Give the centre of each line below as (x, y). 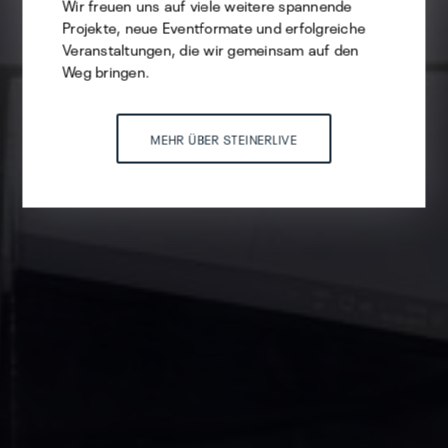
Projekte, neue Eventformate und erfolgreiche (214, 26)
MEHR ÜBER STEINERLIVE (224, 138)
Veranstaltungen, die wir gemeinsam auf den (210, 48)
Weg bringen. (106, 70)
